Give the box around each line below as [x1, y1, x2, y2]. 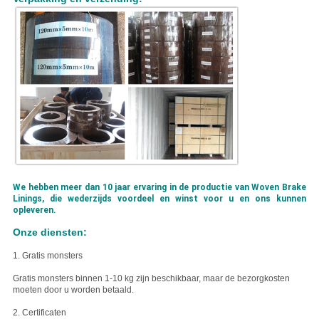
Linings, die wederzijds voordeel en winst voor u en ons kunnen [12, 194, 307, 204]
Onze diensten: [12, 226, 87, 239]
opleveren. [12, 205, 56, 216]
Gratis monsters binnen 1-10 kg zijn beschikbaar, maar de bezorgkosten [12, 273, 290, 284]
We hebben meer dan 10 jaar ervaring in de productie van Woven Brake [12, 182, 307, 193]
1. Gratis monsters [12, 251, 83, 261]
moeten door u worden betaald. [12, 285, 134, 296]
